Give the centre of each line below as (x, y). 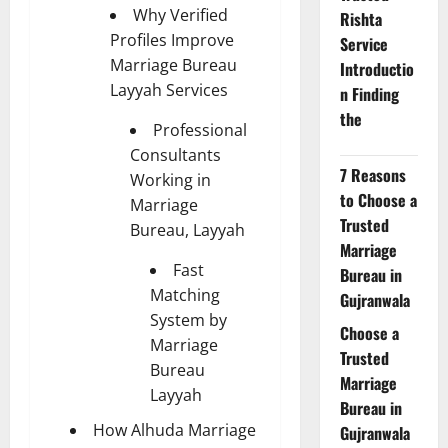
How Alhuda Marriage (174, 429)
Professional (200, 129)
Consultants (175, 154)
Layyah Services (169, 89)
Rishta (360, 19)
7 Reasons (372, 175)
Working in (170, 179)
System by (188, 319)
